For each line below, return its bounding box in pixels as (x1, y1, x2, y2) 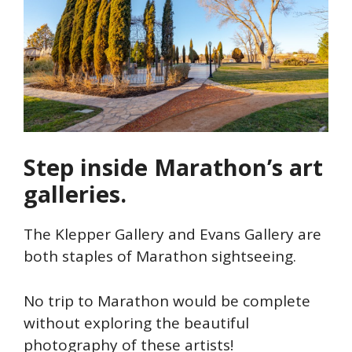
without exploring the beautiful (24, 312, 249, 333)
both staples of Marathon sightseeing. (24, 246, 296, 267)
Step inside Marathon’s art (24, 152, 323, 183)
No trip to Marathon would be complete (24, 290, 310, 311)
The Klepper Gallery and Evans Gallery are (24, 224, 321, 245)
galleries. (24, 178, 126, 210)
